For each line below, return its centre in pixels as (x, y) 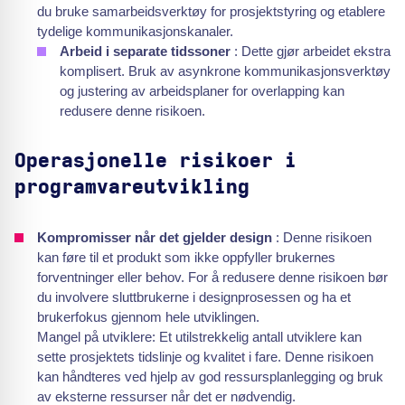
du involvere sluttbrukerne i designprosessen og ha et (194, 297)
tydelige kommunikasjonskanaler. (135, 31)
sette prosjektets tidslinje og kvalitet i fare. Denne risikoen (205, 357)
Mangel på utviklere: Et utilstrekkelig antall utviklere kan (199, 337)
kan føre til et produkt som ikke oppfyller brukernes (186, 257)
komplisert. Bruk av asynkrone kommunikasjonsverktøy (225, 71)
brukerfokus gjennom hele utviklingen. (148, 317)
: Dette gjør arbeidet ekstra (312, 51)
